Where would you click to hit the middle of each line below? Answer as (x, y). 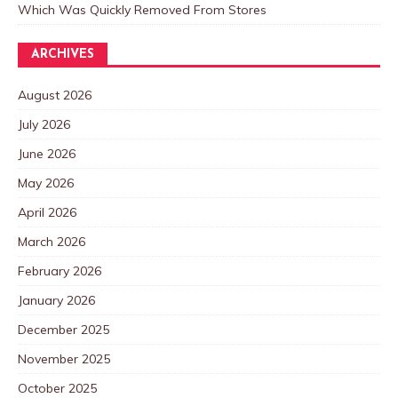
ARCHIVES (63, 54)
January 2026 (56, 300)
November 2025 (64, 358)
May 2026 (46, 183)
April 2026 (47, 212)
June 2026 (47, 153)
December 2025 (64, 329)
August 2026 (55, 95)
